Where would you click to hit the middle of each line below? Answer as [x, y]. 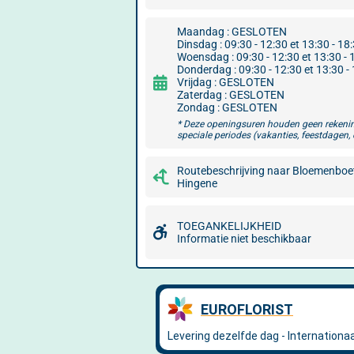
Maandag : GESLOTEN [232, 32]
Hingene [197, 183]
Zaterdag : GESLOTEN [231, 95]
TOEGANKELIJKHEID [229, 226]
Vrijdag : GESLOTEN [226, 82]
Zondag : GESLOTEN [227, 107]
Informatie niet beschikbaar [244, 239]
